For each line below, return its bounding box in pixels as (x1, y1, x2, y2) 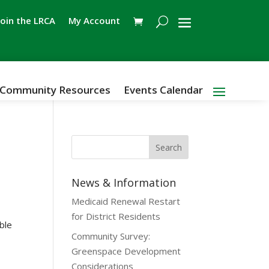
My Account (68, 14, 120, 26)
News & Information (71, 175, 177, 190)
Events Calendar (123, 83, 203, 97)
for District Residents (71, 210, 161, 222)
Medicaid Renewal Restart (71, 195, 181, 207)
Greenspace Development (71, 244, 181, 257)
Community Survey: (71, 229, 151, 242)
